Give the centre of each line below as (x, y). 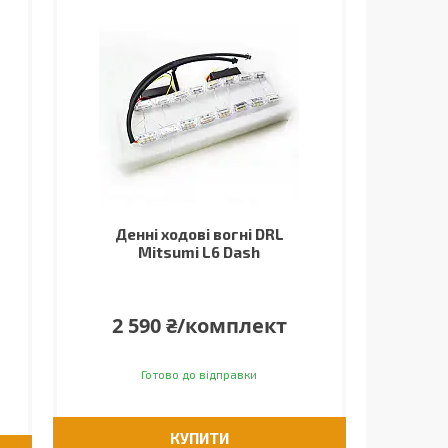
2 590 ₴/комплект (199, 325)
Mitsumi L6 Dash (199, 252)
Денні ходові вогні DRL (199, 234)
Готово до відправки (199, 374)
